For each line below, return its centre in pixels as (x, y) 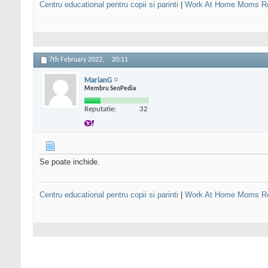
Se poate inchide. (70, 162)
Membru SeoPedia (110, 89)
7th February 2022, (77, 60)
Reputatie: (100, 109)
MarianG (98, 80)
